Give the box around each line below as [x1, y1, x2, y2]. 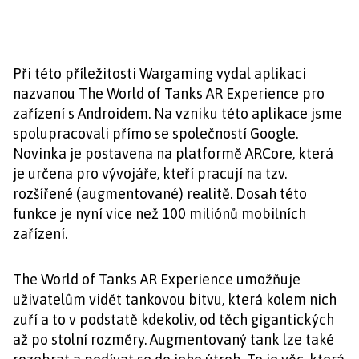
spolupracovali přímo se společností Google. [13, 125, 298, 142]
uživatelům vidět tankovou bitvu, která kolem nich [13, 291, 337, 308]
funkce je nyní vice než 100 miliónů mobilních [13, 205, 306, 222]
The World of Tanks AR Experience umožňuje [13, 271, 301, 288]
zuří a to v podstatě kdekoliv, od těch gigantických [13, 311, 334, 328]
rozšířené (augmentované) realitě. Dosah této [13, 185, 307, 202]
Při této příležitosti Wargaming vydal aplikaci [13, 65, 306, 82]
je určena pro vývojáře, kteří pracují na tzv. [13, 165, 287, 182]
